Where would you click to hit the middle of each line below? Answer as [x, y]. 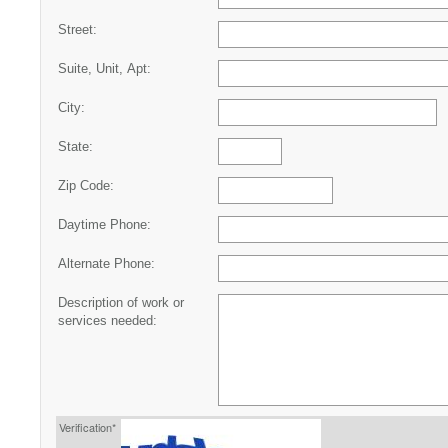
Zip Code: [86, 185]
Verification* [87, 426]
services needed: [107, 320]
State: [75, 146]
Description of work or [121, 302]
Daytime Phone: [104, 224]
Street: [77, 29]
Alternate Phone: [106, 263]
